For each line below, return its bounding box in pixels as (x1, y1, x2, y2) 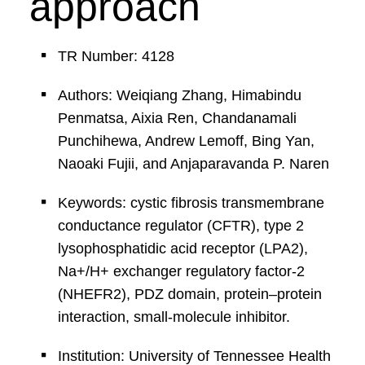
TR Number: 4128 (57, 48, 174, 64)
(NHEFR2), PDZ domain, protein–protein (57, 286, 322, 302)
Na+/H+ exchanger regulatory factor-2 (57, 263, 305, 279)
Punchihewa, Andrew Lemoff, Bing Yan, (57, 133, 314, 149)
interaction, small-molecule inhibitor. (57, 309, 290, 325)
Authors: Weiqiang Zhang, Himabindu (57, 87, 301, 103)
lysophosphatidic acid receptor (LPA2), (57, 240, 308, 257)
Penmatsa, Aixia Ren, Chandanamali (57, 110, 297, 126)
